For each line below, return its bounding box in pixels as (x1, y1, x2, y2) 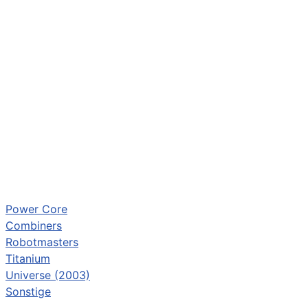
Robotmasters (5, 235, 78, 249)
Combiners (5, 219, 62, 232)
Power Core (5, 202, 67, 216)
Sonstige (5, 285, 51, 298)
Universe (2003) (5, 268, 90, 282)
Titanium (5, 252, 50, 265)
